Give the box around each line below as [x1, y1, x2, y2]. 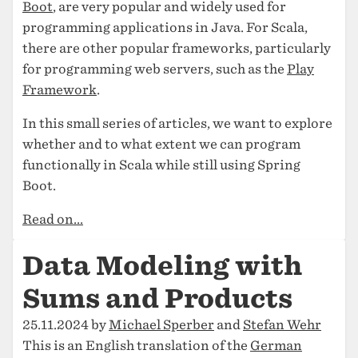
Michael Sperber [109, 317, 214, 332]
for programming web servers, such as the [22, 62, 287, 77]
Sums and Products [22, 283, 292, 314]
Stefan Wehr [243, 317, 321, 332]
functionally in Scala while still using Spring [22, 157, 300, 173]
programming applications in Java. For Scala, [22, 20, 308, 35]
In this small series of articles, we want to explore [22, 116, 332, 131]
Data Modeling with [22, 250, 302, 281]
